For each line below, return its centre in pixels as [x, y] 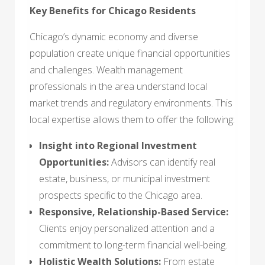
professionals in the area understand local [118, 86]
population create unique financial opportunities [130, 53]
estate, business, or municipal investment [125, 178]
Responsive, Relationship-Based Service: [134, 211]
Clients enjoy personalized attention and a [127, 228]
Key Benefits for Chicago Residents [113, 10]
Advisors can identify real [162, 162]
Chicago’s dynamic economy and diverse [114, 36]
